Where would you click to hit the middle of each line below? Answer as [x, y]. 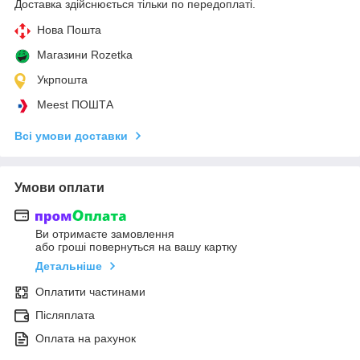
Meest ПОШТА [75, 104]
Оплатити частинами [90, 292]
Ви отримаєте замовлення [105, 234]
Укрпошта [62, 79]
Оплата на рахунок [86, 339]
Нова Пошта [69, 29]
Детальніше [69, 266]
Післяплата [65, 315]
